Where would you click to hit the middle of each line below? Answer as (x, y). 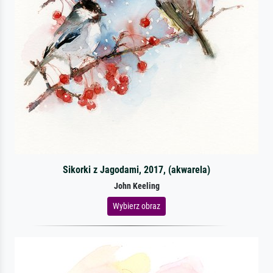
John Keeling (136, 186)
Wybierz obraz (136, 206)
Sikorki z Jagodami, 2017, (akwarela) (136, 169)
